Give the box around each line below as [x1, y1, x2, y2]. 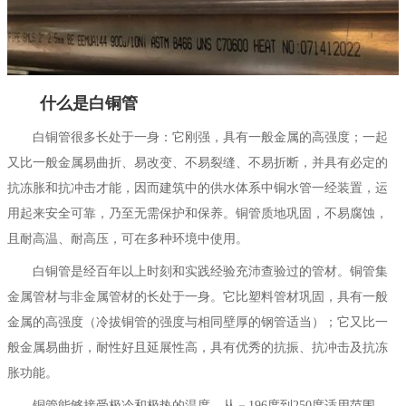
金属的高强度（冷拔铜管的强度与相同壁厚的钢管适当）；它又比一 [7, 314, 388, 329]
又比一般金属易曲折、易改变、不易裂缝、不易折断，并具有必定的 [7, 155, 388, 169]
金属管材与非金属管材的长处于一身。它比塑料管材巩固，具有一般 [7, 289, 388, 304]
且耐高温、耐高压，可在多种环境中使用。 [7, 231, 248, 246]
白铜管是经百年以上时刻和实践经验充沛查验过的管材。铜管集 [7, 264, 388, 278]
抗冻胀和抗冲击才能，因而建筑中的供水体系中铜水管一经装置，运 [7, 180, 388, 195]
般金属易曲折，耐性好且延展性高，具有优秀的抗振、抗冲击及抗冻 [7, 340, 388, 354]
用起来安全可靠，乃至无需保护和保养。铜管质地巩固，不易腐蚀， [7, 206, 388, 220]
